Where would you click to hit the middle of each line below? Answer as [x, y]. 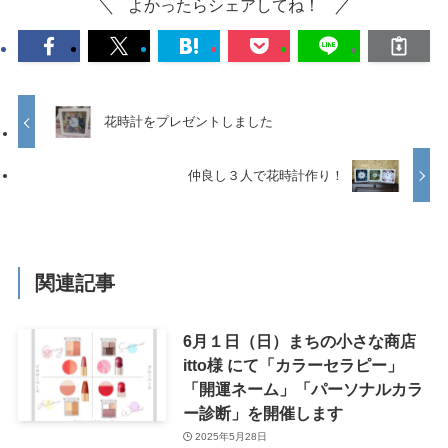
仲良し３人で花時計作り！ [265, 176]
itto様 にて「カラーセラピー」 [292, 364]
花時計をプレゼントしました [189, 122]
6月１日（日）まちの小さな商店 [299, 340]
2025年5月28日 [231, 437]
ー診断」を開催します [262, 412]
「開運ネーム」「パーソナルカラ [302, 388]
